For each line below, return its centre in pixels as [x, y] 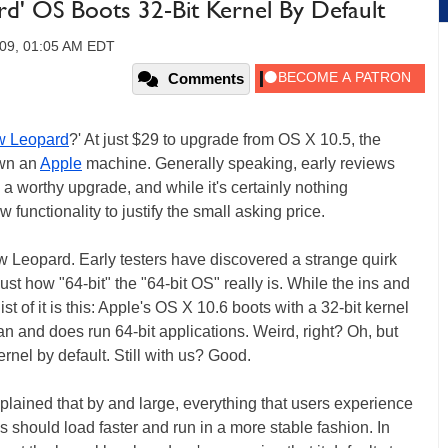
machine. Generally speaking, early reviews [238, 163]
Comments [206, 78]
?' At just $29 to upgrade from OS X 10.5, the [225, 139]
